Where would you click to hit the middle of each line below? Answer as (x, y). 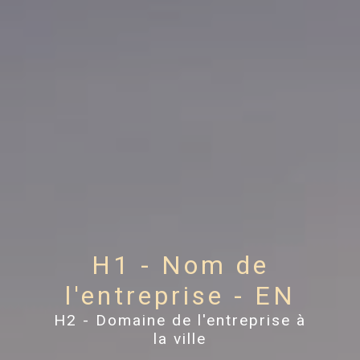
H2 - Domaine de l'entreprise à (180, 321)
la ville (180, 339)
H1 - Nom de (180, 266)
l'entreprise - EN (180, 296)
